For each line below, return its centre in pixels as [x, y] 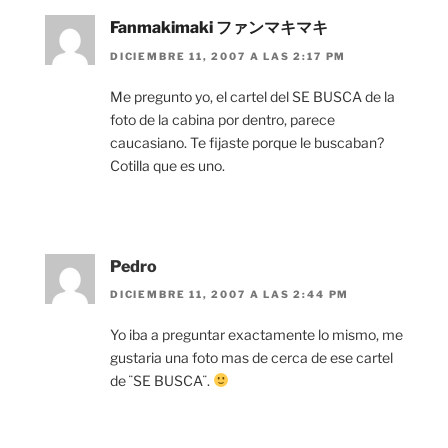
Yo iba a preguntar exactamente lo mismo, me [256, 334]
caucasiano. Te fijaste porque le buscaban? [247, 142]
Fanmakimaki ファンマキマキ [219, 28]
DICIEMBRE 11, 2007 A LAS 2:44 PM [230, 293]
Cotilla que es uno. [167, 165]
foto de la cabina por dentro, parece [222, 119]
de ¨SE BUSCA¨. [161, 380]
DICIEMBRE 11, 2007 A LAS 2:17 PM [228, 55]
